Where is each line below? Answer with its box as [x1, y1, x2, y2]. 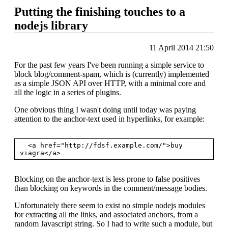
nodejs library [14, 18, 88, 32]
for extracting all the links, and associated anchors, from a [14, 210, 198, 219]
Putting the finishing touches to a [14, 5, 185, 18]
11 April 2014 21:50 [149, 43, 214, 52]
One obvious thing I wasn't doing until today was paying [14, 105, 196, 114]
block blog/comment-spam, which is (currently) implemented [14, 69, 209, 78]
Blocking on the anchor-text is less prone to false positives [14, 174, 200, 183]
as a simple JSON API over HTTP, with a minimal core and [14, 78, 206, 88]
